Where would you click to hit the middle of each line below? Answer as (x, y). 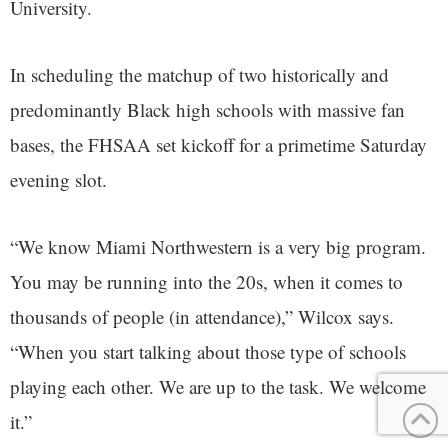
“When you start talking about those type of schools (208, 351)
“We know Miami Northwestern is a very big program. (218, 246)
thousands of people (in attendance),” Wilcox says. (202, 316)
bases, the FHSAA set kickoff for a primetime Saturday (218, 144)
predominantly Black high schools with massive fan (207, 109)
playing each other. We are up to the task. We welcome (218, 386)
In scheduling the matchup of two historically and (199, 74)
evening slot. (58, 179)
